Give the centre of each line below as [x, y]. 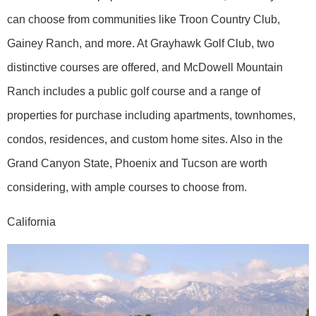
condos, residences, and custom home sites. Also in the [145, 140]
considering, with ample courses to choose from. [127, 188]
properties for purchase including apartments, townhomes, [151, 116]
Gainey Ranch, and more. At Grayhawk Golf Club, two [141, 44]
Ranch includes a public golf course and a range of [134, 92]
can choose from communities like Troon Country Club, [144, 20]
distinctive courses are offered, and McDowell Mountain [145, 68]
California [31, 222]
